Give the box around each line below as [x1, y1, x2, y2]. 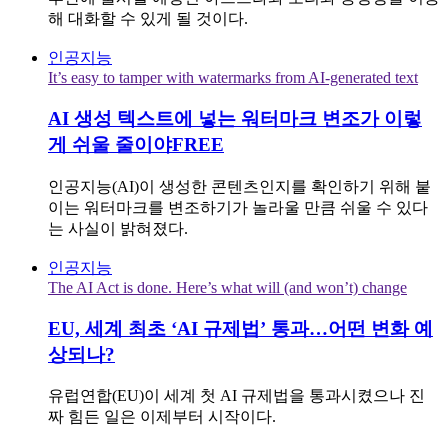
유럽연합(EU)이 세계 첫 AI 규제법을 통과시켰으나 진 [48, 387, 425, 405]
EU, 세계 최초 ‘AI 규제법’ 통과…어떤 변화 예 [48, 317, 433, 339]
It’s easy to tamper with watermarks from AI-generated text [48, 69, 418, 87]
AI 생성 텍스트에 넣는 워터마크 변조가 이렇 [48, 108, 422, 130]
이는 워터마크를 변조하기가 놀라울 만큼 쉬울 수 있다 [48, 198, 428, 216]
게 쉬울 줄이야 [48, 134, 172, 156]
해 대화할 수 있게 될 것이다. [48, 10, 248, 28]
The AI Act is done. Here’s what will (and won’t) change [48, 278, 407, 296]
